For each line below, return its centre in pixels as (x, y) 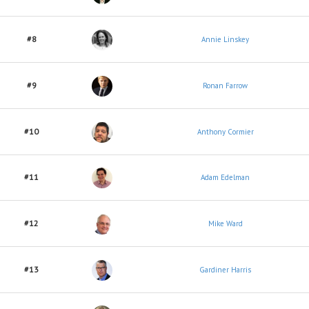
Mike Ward (225, 223)
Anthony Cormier (225, 132)
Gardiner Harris (225, 270)
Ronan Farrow (225, 86)
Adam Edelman (225, 177)
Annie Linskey (225, 39)
